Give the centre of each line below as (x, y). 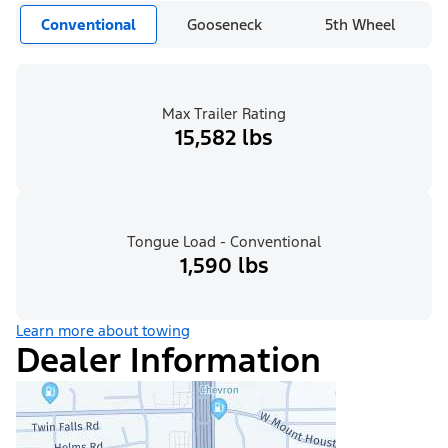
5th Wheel (360, 25)
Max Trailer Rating (224, 114)
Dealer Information (168, 361)
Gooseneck (225, 25)
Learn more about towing (103, 331)
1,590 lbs (224, 266)
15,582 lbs (224, 138)
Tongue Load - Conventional (224, 242)
